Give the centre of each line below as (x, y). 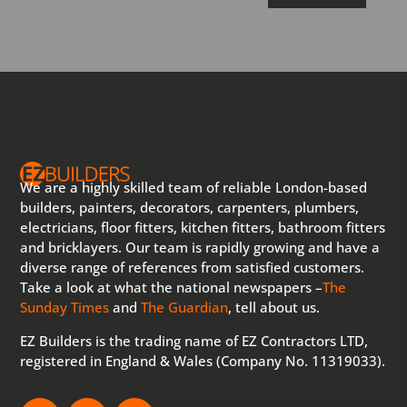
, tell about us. (274, 308)
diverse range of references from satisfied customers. (193, 268)
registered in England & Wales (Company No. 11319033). (203, 361)
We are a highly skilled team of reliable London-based (194, 188)
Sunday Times (65, 308)
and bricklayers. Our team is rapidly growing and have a (200, 248)
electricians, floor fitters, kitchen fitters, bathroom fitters (203, 228)
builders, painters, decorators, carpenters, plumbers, (190, 208)
